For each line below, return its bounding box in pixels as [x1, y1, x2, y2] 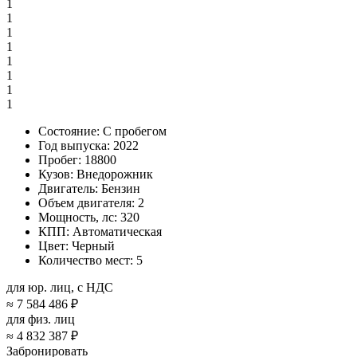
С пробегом [103, 124, 167, 139]
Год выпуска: [38, 139, 110, 153]
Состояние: [38, 124, 100, 139]
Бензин [101, 182, 140, 196]
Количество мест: [38, 253, 133, 268]
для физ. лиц [6, 312, 75, 327]
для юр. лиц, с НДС [6, 280, 113, 295]
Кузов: [38, 167, 73, 182]
